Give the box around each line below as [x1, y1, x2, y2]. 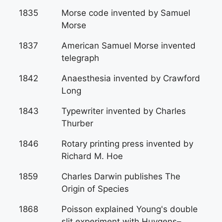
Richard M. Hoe [61, 151, 123, 161]
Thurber [61, 118, 93, 128]
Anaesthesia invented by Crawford [61, 73, 200, 83]
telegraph [61, 53, 99, 63]
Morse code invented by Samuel [61, 8, 190, 18]
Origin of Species [61, 184, 129, 194]
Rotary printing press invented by [61, 139, 193, 149]
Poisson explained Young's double [61, 204, 198, 214]
